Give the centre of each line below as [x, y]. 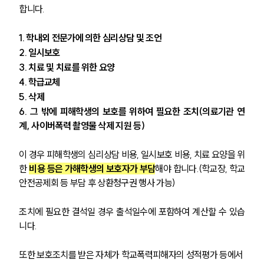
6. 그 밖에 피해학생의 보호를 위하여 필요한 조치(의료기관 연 [132, 111]
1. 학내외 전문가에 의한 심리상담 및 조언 [91, 37]
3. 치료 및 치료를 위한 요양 [68, 67]
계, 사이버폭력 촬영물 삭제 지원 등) [82, 125]
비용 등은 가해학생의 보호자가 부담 [92, 168]
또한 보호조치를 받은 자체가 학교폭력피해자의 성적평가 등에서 [132, 254]
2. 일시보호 [40, 52]
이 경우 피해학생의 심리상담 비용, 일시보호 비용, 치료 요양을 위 [132, 154]
